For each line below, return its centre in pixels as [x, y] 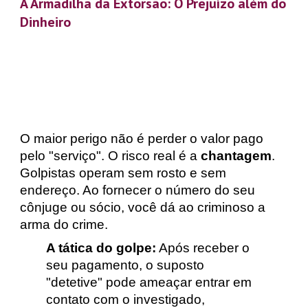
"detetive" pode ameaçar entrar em [148, 283]
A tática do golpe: [101, 248]
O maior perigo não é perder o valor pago [142, 139]
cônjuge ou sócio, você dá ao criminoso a [143, 207]
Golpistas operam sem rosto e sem [123, 173]
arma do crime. [64, 224]
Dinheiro [46, 22]
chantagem [236, 156]
